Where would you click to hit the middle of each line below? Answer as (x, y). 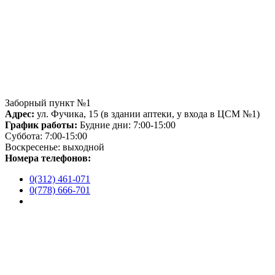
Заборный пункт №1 (48, 103)
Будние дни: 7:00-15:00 (126, 125)
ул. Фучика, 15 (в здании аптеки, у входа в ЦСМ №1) (147, 114)
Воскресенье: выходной (55, 147)
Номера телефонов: (48, 158)
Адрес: (20, 114)
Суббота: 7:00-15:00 (46, 136)
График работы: (41, 125)
